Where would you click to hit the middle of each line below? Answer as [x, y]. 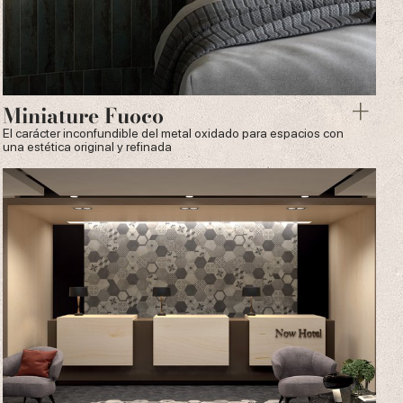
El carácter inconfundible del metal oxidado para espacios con [174, 134]
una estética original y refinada [88, 147]
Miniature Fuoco [84, 116]
